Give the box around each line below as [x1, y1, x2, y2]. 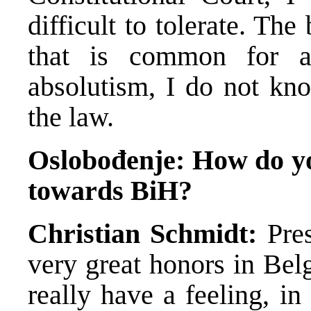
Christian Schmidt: [28, 217, 258, 249]
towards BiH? [28, 174, 192, 206]
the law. [28, 101, 114, 133]
